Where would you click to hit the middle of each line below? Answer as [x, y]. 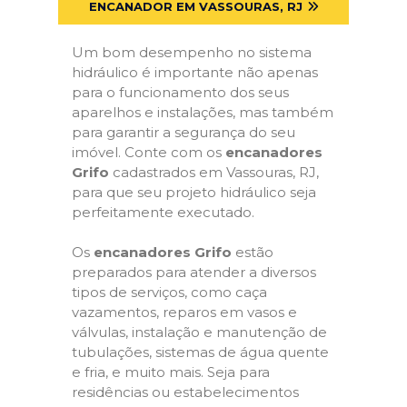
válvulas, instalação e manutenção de [199, 332]
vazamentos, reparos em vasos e [184, 312]
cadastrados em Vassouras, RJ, [214, 172]
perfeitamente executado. [163, 212]
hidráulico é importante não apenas [195, 72]
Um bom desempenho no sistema [192, 52]
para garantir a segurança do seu [184, 132]
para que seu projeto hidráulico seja [194, 192]
